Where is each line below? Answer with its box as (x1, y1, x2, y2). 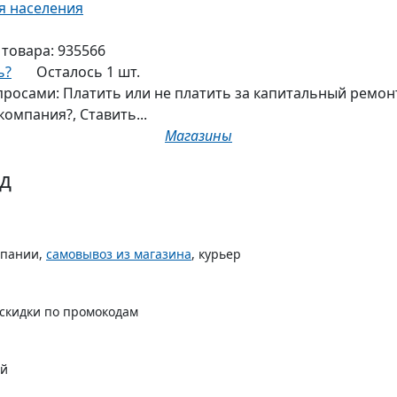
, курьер (191, 245, 241, 263)
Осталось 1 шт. (36, 62, 140, 82)
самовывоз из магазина (46, 245, 191, 263)
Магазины (165, 126, 232, 146)
